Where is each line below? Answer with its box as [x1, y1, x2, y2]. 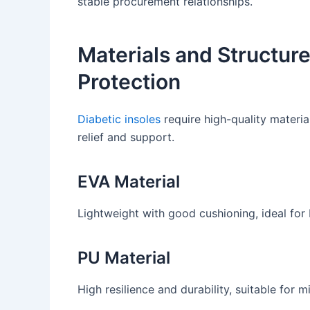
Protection [77, 69, 181, 94]
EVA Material [77, 171, 180, 192]
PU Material [77, 247, 170, 268]
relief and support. [77, 129, 174, 144]
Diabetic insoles [77, 111, 161, 126]
